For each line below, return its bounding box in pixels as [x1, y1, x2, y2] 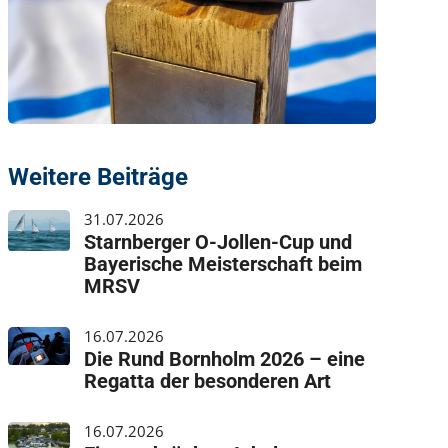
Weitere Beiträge [7, 163, 188, 192]
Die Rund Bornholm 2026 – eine [84, 347, 366, 372]
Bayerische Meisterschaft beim [84, 252, 363, 277]
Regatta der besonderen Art [84, 369, 332, 394]
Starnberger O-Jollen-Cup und [84, 230, 353, 255]
